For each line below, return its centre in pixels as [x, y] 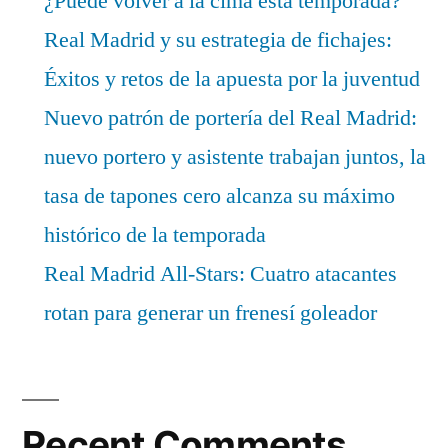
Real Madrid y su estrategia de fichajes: [218, 39]
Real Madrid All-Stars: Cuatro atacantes [220, 273]
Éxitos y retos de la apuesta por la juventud [232, 78]
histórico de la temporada [155, 234]
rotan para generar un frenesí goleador [210, 312]
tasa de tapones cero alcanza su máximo [219, 195]
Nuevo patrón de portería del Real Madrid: [230, 117]
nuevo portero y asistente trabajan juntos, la [235, 156]
